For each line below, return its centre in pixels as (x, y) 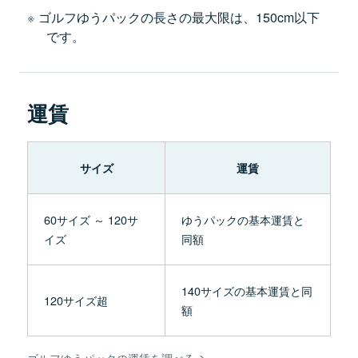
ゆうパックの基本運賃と (243, 219)
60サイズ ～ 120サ (91, 219)
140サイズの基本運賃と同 (247, 290)
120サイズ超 (76, 300)
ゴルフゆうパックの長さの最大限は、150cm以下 (179, 17)
